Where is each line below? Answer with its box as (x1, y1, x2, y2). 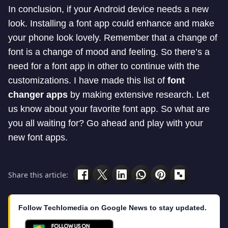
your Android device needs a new (74, 4, 209, 15)
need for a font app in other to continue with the (8, 61, 199, 72)
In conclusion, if (8, 4, 74, 15)
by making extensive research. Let (68, 90, 209, 100)
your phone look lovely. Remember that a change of (8, 33, 217, 43)
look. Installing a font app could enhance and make (8, 18, 214, 29)
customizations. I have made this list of (8, 75, 167, 86)
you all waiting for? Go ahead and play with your (8, 118, 203, 129)
